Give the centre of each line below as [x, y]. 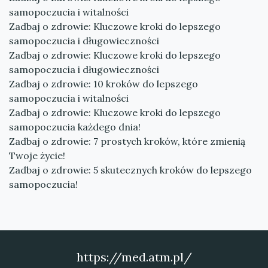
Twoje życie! [37, 156]
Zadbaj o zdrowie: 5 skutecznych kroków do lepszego [130, 170]
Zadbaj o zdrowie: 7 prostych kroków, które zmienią [127, 141]
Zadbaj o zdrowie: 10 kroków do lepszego [103, 84]
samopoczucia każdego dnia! [75, 127]
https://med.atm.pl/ [134, 257]
